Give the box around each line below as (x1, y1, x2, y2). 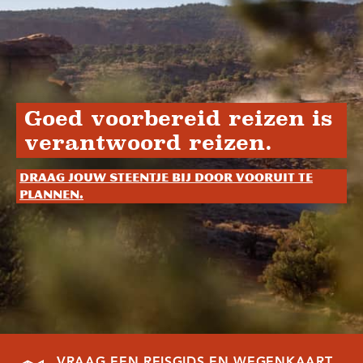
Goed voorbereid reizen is (24, 105, 333, 130)
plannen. (19, 187, 84, 202)
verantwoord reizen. (24, 130, 273, 155)
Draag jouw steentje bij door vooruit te (19, 170, 314, 185)
